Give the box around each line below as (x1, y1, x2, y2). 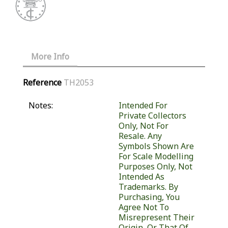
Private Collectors (118, 110, 186, 122)
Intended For (118, 100, 167, 111)
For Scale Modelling (118, 151, 193, 162)
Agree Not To (118, 202, 169, 213)
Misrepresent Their (118, 212, 194, 223)
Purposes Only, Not (118, 161, 192, 173)
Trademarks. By (118, 181, 178, 193)
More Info (31, 51, 69, 63)
